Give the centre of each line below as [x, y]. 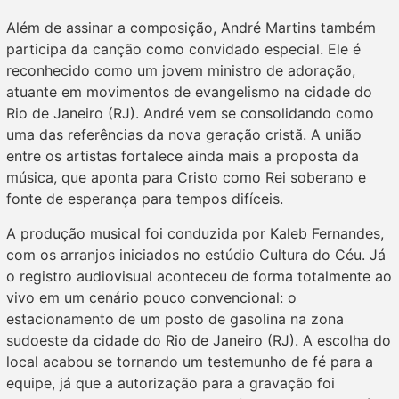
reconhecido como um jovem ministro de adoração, [181, 71]
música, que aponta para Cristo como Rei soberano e [186, 178]
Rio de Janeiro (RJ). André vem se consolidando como [190, 114]
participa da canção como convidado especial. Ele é [183, 49]
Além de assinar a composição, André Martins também [191, 28]
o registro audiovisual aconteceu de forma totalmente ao [199, 276]
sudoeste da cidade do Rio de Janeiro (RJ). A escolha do [199, 340]
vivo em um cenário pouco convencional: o [151, 297]
